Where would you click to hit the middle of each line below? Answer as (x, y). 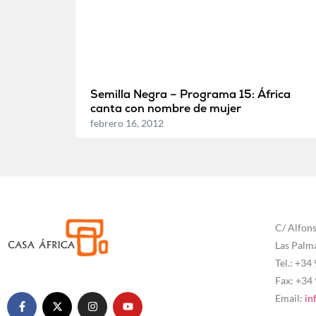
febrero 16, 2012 (127, 123)
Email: (290, 298)
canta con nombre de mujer (165, 108)
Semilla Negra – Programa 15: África (190, 94)
